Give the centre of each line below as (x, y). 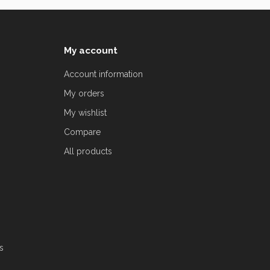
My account (91, 50)
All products (88, 151)
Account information (103, 74)
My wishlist (85, 112)
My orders (84, 93)
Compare (82, 132)
